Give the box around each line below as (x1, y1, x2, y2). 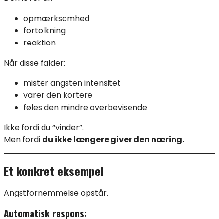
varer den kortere (23, 89, 92, 101)
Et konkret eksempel (4, 161, 104, 179)
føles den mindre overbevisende (23, 102, 147, 113)
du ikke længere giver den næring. (42, 134, 184, 146)
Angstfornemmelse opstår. (4, 187, 108, 198)
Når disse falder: (4, 57, 65, 69)
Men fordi (4, 134, 42, 146)
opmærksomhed (23, 13, 89, 24)
